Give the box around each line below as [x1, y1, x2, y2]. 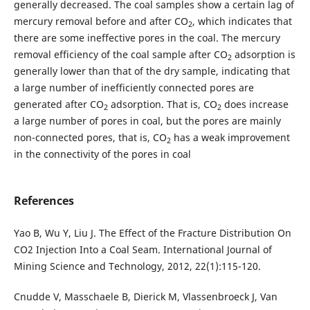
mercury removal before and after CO [13, 15, 188, 28]
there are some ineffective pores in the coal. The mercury [13, 31, 280, 45]
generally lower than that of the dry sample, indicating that [13, 64, 290, 78]
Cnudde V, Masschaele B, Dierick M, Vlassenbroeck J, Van [13, 290, 277, 304]
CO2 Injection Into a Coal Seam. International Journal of [13, 243, 272, 257]
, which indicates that [192, 15, 292, 28]
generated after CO [13, 98, 104, 111]
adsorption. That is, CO [107, 98, 217, 111]
